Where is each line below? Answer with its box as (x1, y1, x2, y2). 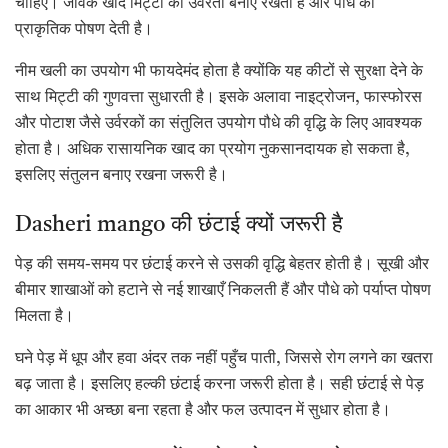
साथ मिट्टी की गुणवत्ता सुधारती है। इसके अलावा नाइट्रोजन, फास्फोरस (15, 90, 422, 107)
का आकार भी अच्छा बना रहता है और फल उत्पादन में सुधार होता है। (15, 402, 391, 419)
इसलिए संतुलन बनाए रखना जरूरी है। (15, 168, 228, 185)
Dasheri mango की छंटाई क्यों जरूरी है (15, 214, 343, 236)
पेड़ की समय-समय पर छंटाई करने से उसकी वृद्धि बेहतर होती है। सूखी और (15, 256, 429, 273)
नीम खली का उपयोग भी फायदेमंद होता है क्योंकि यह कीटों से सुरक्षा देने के (15, 64, 423, 81)
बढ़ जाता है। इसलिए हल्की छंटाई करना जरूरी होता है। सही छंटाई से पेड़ (15, 376, 424, 393)
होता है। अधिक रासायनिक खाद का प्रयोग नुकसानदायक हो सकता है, (15, 142, 410, 159)
